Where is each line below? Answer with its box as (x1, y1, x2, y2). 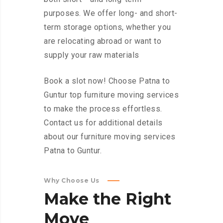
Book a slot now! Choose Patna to (44, 76, 170, 86)
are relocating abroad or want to (44, 36, 161, 46)
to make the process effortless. (44, 104, 162, 114)
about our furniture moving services (44, 132, 176, 142)
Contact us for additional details (44, 118, 163, 128)
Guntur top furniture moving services (44, 90, 179, 100)
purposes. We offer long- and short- (44, 8, 178, 18)
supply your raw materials (44, 50, 139, 60)
